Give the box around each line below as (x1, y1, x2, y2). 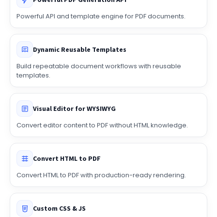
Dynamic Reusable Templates (33, 57, 126, 66)
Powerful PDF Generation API (33, 7, 126, 16)
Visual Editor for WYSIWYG (33, 116, 116, 125)
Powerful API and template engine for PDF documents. (16, 24, 186, 33)
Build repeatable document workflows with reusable (16, 74, 181, 83)
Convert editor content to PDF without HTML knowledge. (16, 133, 188, 142)
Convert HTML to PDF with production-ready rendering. (16, 183, 186, 192)
